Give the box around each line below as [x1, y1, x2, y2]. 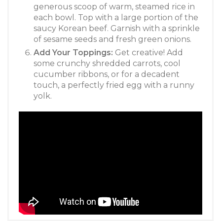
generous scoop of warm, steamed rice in [34, 1, 195, 11]
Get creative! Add [113, 47, 183, 57]
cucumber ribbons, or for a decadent [34, 69, 180, 79]
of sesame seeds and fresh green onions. [34, 34, 191, 44]
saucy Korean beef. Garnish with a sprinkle [34, 23, 200, 33]
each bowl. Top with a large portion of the [34, 12, 198, 22]
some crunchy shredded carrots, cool [34, 58, 181, 68]
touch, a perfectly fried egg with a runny [34, 80, 194, 90]
